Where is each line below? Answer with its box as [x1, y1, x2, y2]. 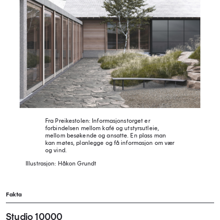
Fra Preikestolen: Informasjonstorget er [45, 117, 150, 124]
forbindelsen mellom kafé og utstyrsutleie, [45, 124, 160, 132]
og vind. [45, 146, 67, 154]
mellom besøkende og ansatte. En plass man [45, 132, 166, 139]
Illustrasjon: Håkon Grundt [26, 160, 97, 167]
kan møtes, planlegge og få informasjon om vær [45, 139, 175, 146]
